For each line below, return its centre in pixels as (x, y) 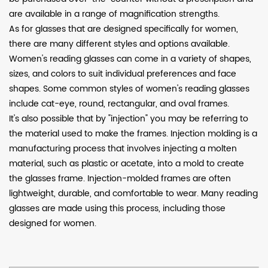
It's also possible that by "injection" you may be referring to (129, 119)
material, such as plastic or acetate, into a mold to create (127, 164)
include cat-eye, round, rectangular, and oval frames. (119, 104)
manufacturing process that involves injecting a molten (123, 149)
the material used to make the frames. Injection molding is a (133, 134)
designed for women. (53, 223)
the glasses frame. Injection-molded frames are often (120, 179)
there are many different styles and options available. (119, 44)
